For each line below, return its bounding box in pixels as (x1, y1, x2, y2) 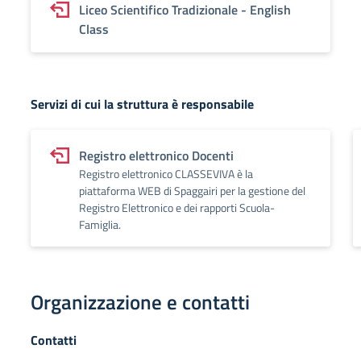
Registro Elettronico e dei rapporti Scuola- (79, 199, 275, 216)
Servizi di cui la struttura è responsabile (31, 94, 254, 114)
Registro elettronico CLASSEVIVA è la (79, 165, 253, 182)
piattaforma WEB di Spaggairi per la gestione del (79, 182, 305, 199)
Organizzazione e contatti (31, 287, 250, 317)
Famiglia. (79, 216, 121, 233)
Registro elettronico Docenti (79, 146, 234, 165)
